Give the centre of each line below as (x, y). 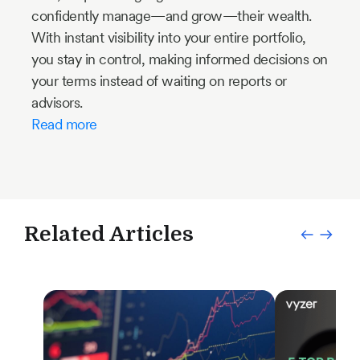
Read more (64, 125)
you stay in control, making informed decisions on (180, 59)
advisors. (57, 103)
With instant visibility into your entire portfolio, (169, 38)
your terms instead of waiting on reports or (159, 81)
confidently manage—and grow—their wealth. (172, 16)
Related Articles (109, 235)
